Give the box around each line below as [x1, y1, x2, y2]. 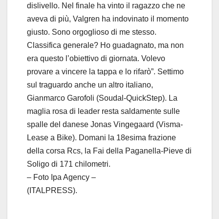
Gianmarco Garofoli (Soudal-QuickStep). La [27, 94, 177, 103]
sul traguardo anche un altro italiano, [27, 81, 153, 89]
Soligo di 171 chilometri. [27, 160, 110, 169]
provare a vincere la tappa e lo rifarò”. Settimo [27, 67, 184, 76]
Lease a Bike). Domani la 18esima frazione [27, 133, 176, 142]
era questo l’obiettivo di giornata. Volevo [27, 54, 165, 63]
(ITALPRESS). [27, 186, 77, 195]
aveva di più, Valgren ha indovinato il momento [27, 15, 189, 23]
